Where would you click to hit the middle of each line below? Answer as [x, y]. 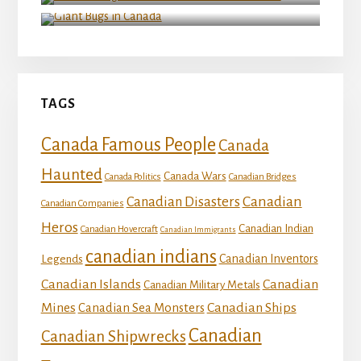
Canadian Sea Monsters [141, 307]
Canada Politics [133, 176]
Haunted [71, 174]
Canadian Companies [82, 203]
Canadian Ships [251, 307]
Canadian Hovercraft [119, 229]
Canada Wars [195, 176]
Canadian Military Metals [201, 284]
